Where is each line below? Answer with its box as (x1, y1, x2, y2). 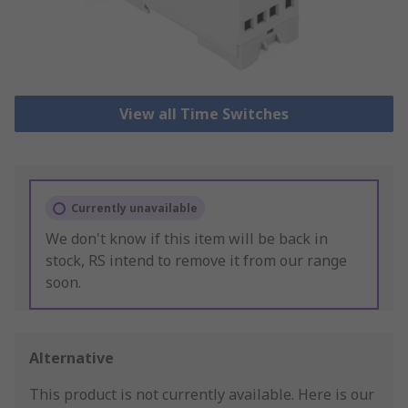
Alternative (29, 348, 114, 369)
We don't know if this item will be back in (46, 229, 328, 250)
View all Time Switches (118, 104, 289, 125)
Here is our (298, 384, 374, 405)
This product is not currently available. (29, 384, 298, 405)
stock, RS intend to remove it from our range (46, 250, 347, 271)
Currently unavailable (71, 200, 198, 217)
